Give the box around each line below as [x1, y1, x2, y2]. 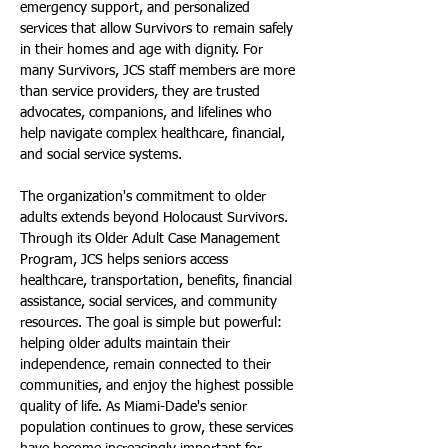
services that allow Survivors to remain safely [20, 22, 297, 36]
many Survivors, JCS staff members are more [20, 64, 299, 78]
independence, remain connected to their [20, 358, 275, 372]
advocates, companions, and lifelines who [20, 106, 276, 120]
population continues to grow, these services [20, 421, 297, 435]
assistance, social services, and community [20, 295, 281, 309]
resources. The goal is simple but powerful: [20, 316, 286, 330]
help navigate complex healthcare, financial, [20, 127, 289, 141]
